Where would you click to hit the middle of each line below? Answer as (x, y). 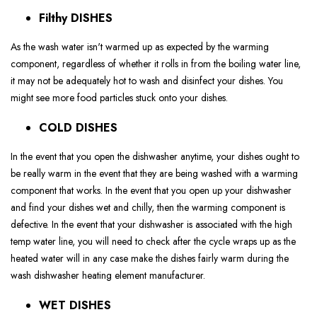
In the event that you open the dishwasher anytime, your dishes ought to (155, 157)
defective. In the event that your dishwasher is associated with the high (151, 225)
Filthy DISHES (76, 18)
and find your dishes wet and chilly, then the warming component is (148, 208)
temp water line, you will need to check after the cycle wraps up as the (153, 242)
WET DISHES (75, 306)
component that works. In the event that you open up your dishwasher (151, 191)
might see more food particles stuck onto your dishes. (119, 98)
